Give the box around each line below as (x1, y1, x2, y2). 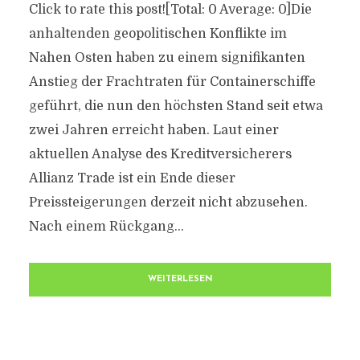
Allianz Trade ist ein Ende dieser (28, 171, 235, 186)
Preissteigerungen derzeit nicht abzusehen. (28, 195, 308, 210)
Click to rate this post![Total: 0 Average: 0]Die (28, 2, 312, 17)
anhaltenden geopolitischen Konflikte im (28, 27, 287, 41)
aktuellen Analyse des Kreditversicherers (28, 147, 292, 162)
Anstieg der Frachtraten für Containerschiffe (28, 75, 316, 89)
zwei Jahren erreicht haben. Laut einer (28, 123, 279, 137)
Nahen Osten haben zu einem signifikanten (28, 51, 305, 65)
